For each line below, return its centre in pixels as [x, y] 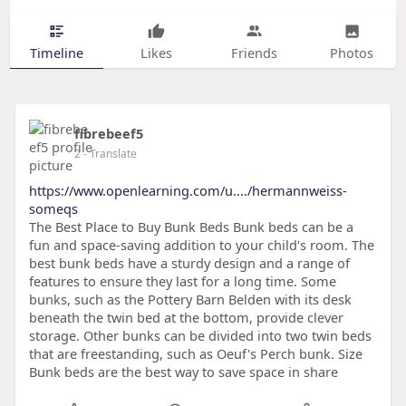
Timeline [56, 52]
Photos [352, 52]
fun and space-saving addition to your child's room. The [201, 245]
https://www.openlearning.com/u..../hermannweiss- [188, 191]
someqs [53, 209]
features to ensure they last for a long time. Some [182, 281]
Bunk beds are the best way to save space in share [183, 372]
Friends [254, 52]
